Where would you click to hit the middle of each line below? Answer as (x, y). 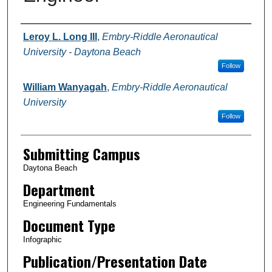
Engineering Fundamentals (70, 203)
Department (59, 189)
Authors (41, 35)
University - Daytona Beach (82, 52)
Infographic (42, 239)
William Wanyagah (65, 87)
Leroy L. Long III (60, 36)
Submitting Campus (81, 153)
